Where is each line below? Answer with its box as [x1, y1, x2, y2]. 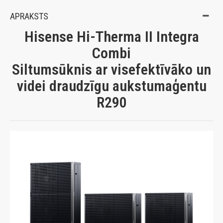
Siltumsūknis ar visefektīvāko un [12, 60, 211, 78]
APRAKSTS [10, 10, 48, 21]
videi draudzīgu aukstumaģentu [16, 77, 207, 95]
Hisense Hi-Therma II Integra [24, 27, 199, 45]
